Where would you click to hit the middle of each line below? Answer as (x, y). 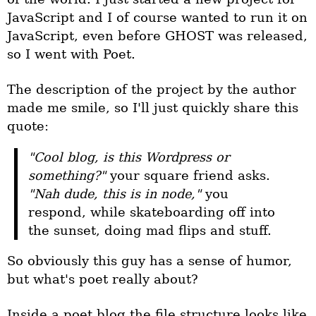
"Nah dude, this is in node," (115, 194)
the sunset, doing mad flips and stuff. (150, 230)
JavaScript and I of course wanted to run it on (157, 18)
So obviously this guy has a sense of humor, (150, 261)
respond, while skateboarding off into (152, 212)
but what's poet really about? (103, 280)
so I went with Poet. (71, 54)
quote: (28, 126)
